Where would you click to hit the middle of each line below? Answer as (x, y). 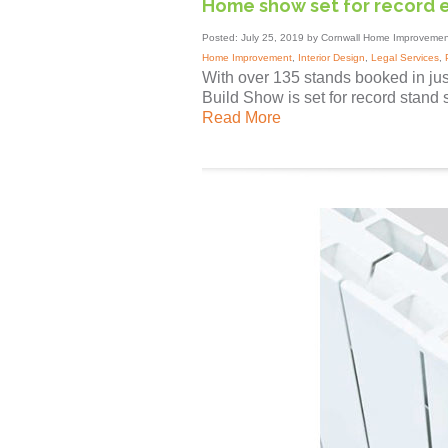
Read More (241, 118)
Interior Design (331, 58)
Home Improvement (247, 58)
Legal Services (405, 58)
